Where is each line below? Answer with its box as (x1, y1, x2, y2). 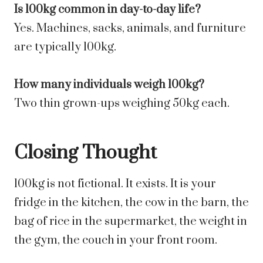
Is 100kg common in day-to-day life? (14, 2, 201, 18)
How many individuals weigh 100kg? (14, 77, 204, 93)
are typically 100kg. (14, 40, 116, 55)
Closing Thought (14, 141, 157, 166)
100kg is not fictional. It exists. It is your (14, 177, 216, 192)
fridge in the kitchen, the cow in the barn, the (14, 195, 249, 211)
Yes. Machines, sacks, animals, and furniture (14, 21, 246, 36)
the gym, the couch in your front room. (14, 233, 217, 248)
